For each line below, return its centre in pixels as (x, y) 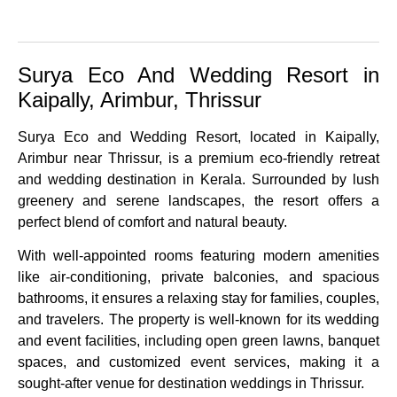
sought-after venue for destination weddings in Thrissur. (191, 384)
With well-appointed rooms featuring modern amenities (198, 256)
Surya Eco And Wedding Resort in (198, 75)
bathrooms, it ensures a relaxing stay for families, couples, (198, 299)
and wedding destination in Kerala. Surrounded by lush (198, 180)
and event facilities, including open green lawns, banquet (198, 341)
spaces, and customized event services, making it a (198, 362)
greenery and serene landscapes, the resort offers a (198, 201)
